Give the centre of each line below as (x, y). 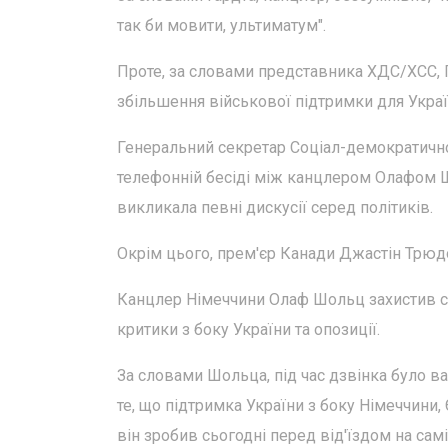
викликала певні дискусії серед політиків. (275, 207)
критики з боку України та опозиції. (248, 329)
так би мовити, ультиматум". (221, 25)
